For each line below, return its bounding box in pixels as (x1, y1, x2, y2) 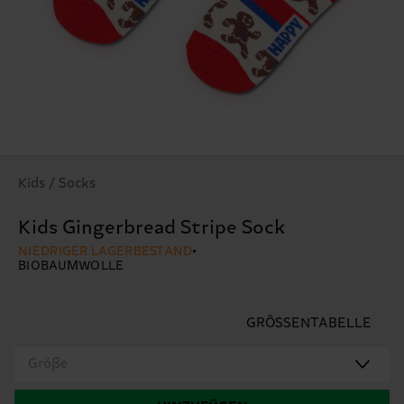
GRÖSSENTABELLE (246, 315, 372, 331)
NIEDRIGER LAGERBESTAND (18, 243, 193, 259)
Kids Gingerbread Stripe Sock (18, 216, 286, 239)
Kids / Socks (18, 175, 96, 191)
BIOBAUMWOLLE (18, 258, 124, 273)
